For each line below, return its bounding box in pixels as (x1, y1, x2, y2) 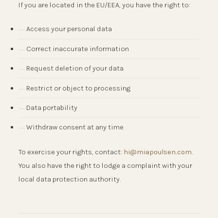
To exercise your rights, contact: (18, 147, 124, 156)
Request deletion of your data (26, 64, 124, 73)
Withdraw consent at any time (26, 123, 124, 132)
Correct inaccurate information (26, 44, 129, 53)
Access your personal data (26, 24, 112, 34)
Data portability (26, 103, 77, 112)
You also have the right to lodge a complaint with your (18, 161, 192, 170)
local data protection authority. (18, 174, 121, 183)
